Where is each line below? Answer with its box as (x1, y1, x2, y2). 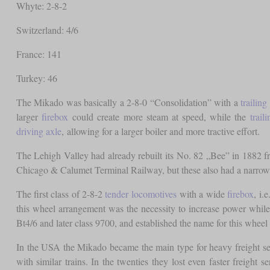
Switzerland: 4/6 (16, 24, 78, 37)
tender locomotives (105, 187, 177, 201)
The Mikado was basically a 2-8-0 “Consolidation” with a (16, 96, 241, 109)
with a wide (176, 187, 227, 201)
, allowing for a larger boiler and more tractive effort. (61, 125, 260, 138)
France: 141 (16, 48, 61, 61)
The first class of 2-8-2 (16, 187, 105, 201)
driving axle (16, 125, 61, 138)
